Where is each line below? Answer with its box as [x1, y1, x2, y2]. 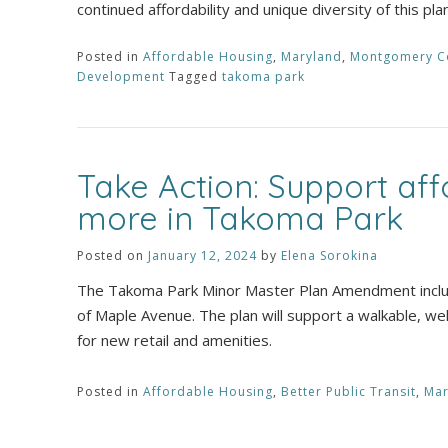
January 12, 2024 [148, 246, 257, 264]
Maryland [281, 47, 342, 65]
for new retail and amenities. [77, 330, 276, 350]
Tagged [169, 67, 222, 85]
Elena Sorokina [281, 246, 378, 264]
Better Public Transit [281, 383, 416, 400]
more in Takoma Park [77, 197, 403, 238]
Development [77, 67, 165, 85]
